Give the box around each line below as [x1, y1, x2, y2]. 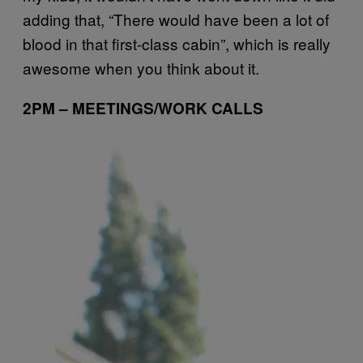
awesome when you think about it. [23, 56, 259, 79]
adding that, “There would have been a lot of [23, 7, 329, 30]
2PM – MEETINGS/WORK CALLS [23, 96, 263, 119]
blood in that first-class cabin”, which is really [23, 32, 331, 54]
